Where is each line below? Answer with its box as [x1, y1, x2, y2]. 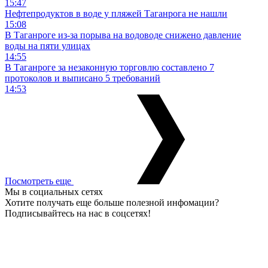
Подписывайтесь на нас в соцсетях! [5, 208, 151, 219]
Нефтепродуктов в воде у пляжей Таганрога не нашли [5, 8, 227, 19]
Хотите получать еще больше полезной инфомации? [5, 197, 219, 208]
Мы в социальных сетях [5, 187, 103, 197]
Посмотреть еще [5, 176, 74, 187]
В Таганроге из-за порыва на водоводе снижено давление [5, 30, 241, 41]
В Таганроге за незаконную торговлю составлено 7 [5, 62, 214, 73]
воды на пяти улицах [5, 41, 90, 51]
